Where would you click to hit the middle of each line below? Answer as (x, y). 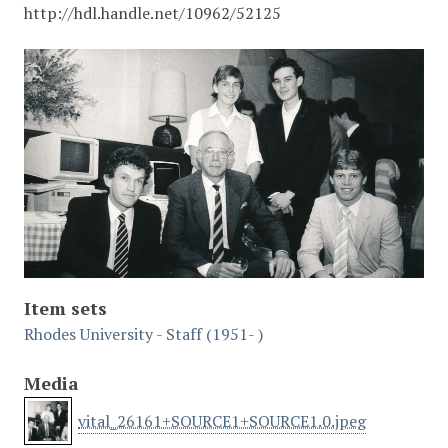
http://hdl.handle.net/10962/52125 (152, 13)
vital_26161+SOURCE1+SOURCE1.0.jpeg (222, 420)
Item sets (65, 308)
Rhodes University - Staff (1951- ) (143, 334)
